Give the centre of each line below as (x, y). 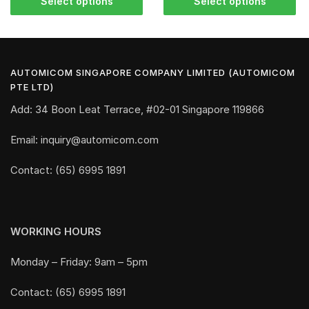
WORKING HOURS (56, 231)
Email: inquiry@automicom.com (84, 140)
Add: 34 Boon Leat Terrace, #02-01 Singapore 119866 (137, 109)
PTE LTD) (32, 87)
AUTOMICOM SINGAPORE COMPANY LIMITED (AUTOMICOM (153, 72)
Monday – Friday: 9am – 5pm (79, 262)
